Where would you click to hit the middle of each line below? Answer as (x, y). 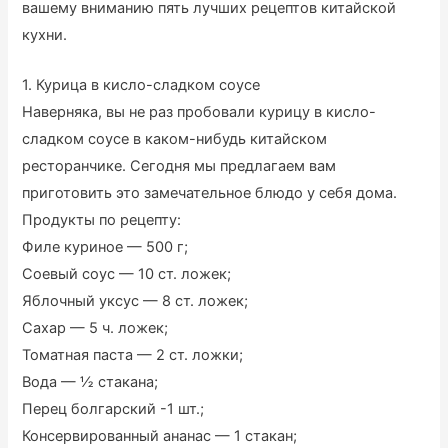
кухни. (45, 34)
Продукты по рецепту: (102, 220)
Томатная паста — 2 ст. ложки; (133, 355)
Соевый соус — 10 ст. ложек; (127, 274)
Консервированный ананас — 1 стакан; (160, 436)
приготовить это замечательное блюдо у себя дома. (210, 193)
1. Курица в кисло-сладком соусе (141, 85)
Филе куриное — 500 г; (105, 247)
